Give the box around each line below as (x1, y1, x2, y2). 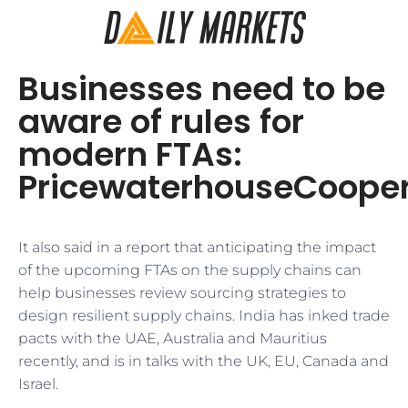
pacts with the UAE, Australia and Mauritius (18, 330, 327, 347)
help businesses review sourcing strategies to (18, 284, 346, 301)
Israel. (18, 375, 58, 393)
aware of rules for (18, 98, 304, 145)
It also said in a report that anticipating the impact (18, 239, 376, 256)
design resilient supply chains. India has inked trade (18, 307, 390, 324)
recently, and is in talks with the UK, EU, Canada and (18, 352, 389, 370)
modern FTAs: (18, 131, 242, 178)
